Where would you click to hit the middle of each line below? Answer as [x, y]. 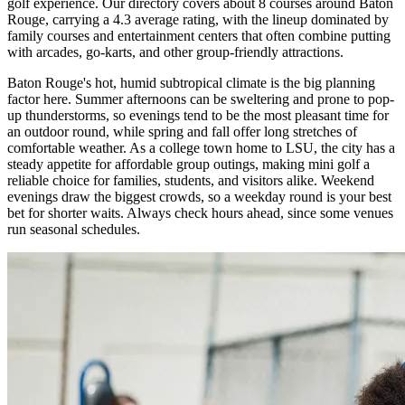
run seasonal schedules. [74, 229]
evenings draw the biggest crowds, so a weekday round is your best [199, 196]
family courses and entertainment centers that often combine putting [199, 35]
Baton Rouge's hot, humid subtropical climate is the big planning [191, 82]
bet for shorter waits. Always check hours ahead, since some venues [200, 212]
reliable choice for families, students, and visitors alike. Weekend [191, 180]
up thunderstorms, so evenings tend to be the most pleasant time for [198, 115]
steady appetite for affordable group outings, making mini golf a [188, 164]
